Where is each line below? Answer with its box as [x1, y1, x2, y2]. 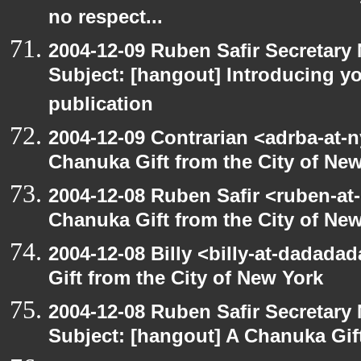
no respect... [48, 6, 163, 34]
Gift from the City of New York [48, 267, 323, 295]
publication [48, 93, 153, 121]
